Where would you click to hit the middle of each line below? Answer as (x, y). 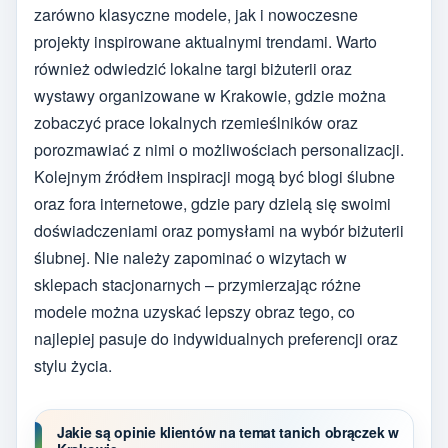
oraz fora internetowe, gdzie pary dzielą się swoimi (212, 204)
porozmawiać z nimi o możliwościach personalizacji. (219, 150)
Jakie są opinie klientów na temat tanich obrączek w (228, 432)
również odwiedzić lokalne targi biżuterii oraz (193, 69)
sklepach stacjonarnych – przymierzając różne (197, 285)
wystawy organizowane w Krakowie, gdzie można (210, 96)
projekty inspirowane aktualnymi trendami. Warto (205, 42)
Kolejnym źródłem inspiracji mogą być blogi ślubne (214, 177)
